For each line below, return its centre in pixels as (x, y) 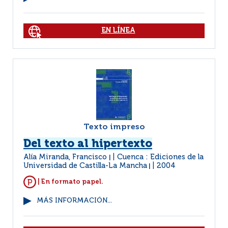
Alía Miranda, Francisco (66, 157)
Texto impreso (114, 127)
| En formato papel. (70, 182)
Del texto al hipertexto (88, 144)
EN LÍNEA (118, 31)
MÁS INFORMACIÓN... (74, 201)
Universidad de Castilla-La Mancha (85, 166)
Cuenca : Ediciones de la (160, 157)
